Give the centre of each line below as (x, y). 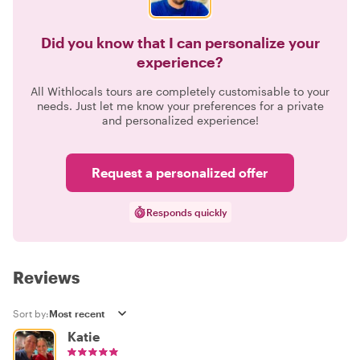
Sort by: (31, 314)
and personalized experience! (180, 121)
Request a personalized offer (180, 173)
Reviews (46, 278)
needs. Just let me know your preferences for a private (180, 106)
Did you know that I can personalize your (180, 43)
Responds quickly (186, 213)
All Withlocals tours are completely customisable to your (180, 92)
